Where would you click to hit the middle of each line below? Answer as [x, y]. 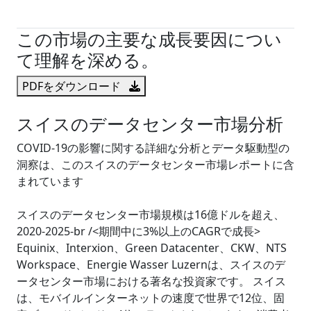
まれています [50, 181]
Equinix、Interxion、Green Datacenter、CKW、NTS [152, 248]
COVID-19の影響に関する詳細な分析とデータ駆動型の [153, 148]
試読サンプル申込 [73, 14]
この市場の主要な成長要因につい [149, 39]
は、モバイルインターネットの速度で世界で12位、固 [151, 298]
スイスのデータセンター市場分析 [150, 124]
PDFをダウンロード [73, 86]
